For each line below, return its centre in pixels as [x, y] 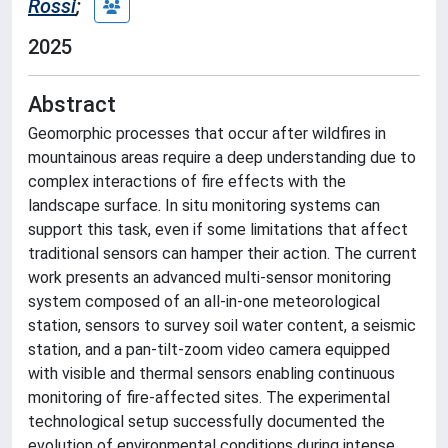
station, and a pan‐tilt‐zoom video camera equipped [209, 349]
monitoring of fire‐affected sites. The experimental [209, 397]
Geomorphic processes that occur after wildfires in [207, 133]
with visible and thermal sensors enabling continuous [211, 373]
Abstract [72, 104]
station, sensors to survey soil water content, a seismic [222, 325]
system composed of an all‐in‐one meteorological [204, 301]
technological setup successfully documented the [206, 421]
